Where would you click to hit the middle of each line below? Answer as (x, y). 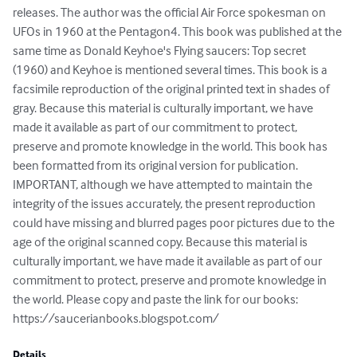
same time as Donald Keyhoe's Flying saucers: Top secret (161, 51)
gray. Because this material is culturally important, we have (164, 108)
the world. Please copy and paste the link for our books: (157, 299)
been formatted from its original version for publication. (157, 165)
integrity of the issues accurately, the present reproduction (165, 204)
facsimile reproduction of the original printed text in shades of (173, 89)
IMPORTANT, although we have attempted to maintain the (164, 184)
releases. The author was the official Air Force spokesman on (171, 12)
